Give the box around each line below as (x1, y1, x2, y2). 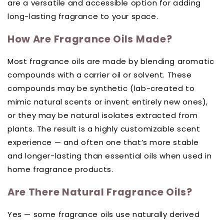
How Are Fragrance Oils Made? (7, 31, 172, 46)
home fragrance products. (7, 164, 113, 175)
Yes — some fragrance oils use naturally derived (7, 209, 200, 220)
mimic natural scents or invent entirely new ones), (7, 96, 208, 107)
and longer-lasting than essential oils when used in (7, 150, 212, 161)
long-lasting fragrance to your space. (7, 11, 158, 22)
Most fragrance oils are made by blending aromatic (7, 56, 214, 67)
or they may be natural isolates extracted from (7, 110, 198, 121)
